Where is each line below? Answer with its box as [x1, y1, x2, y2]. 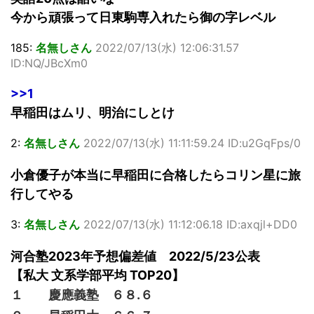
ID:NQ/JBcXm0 [11, 55, 88, 70]
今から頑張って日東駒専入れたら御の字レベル [11, 9, 275, 25]
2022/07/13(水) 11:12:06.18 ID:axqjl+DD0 [83, 217, 297, 231]
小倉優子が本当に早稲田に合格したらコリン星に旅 [11, 167, 301, 182]
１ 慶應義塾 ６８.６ [11, 287, 153, 302]
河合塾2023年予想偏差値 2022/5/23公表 [11, 248, 260, 264]
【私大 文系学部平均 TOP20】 [11, 267, 184, 282]
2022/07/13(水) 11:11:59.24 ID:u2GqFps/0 [83, 135, 301, 150]
